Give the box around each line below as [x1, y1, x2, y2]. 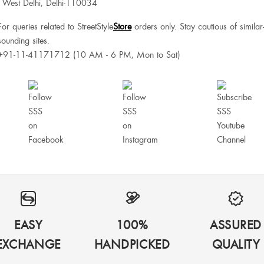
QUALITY [212, 236, 260, 252]
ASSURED [210, 216, 262, 233]
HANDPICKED [94, 236, 170, 252]
